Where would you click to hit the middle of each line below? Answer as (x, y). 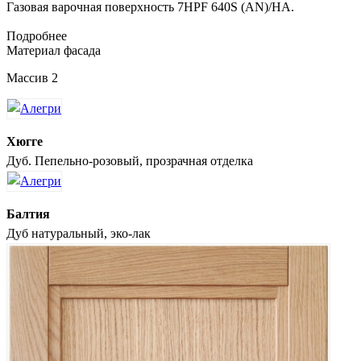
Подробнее (37, 35)
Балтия (28, 214)
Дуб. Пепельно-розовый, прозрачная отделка (130, 160)
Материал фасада (54, 50)
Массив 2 (32, 77)
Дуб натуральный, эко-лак (79, 233)
